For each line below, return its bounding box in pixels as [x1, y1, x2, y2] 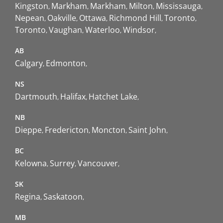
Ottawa [79, 12, 106, 24]
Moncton [92, 124, 125, 136]
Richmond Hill [109, 12, 161, 24]
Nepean [15, 12, 44, 24]
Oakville [47, 12, 76, 24]
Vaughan [49, 24, 82, 36]
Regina [15, 191, 40, 203]
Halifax [60, 91, 86, 103]
